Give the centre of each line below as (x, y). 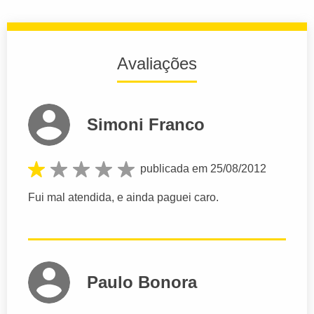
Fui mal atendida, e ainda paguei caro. (123, 197)
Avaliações (157, 63)
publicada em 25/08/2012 (203, 168)
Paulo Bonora (142, 282)
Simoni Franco (146, 124)
